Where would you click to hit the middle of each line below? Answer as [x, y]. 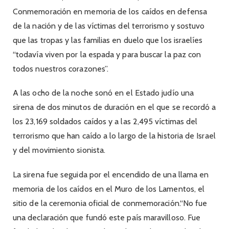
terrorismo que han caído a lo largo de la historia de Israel [114, 136]
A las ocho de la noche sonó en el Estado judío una [103, 93]
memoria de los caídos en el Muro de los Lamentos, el [109, 189]
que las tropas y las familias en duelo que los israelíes [108, 40]
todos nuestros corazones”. [61, 69]
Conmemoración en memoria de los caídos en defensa [110, 12]
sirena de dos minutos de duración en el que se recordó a [114, 107]
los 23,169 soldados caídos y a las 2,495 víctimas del [105, 122]
